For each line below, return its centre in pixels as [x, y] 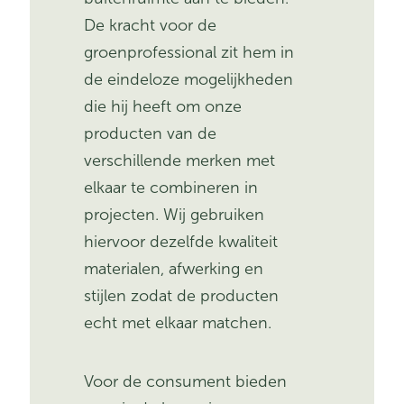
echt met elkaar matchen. [178, 322]
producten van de [151, 133]
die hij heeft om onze [163, 106]
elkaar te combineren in [171, 187]
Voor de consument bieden [186, 381]
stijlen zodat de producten [182, 295]
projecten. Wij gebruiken [174, 214]
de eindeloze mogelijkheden [189, 79]
